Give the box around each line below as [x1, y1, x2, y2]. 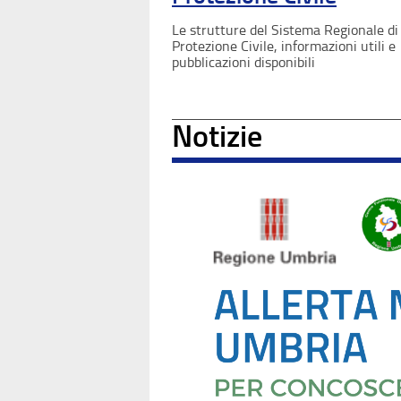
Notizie [172, 117, 262, 155]
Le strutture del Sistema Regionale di [172, 21, 398, 38]
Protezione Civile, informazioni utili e [172, 37, 396, 55]
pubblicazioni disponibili [172, 53, 315, 71]
